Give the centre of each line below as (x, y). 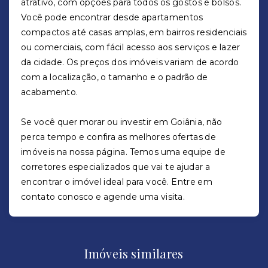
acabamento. (50, 92)
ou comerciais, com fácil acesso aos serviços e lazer (131, 47)
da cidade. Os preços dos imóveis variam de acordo (130, 62)
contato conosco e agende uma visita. (103, 197)
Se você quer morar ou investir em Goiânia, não (122, 122)
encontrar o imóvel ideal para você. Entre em (117, 182)
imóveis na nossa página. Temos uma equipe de (123, 152)
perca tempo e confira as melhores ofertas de (118, 137)
